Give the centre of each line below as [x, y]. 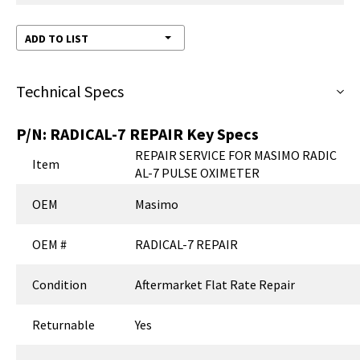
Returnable [63, 324]
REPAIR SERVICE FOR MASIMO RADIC [236, 155]
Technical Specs [70, 91]
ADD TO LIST [57, 38]
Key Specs [221, 133]
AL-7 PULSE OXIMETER [198, 172]
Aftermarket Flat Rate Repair [215, 284]
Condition [59, 284]
